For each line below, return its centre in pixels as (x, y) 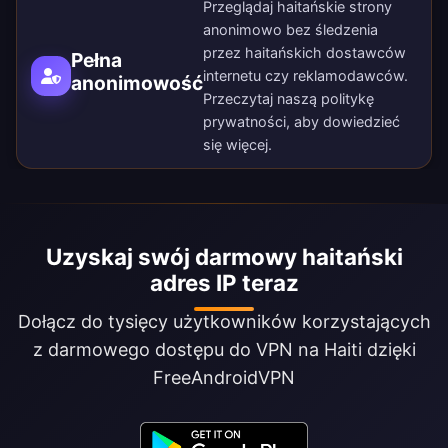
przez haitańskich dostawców (304, 53)
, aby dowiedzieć (343, 122)
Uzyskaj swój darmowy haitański (224, 257)
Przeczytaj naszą (262, 99)
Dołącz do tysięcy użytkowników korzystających (224, 322)
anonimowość (137, 82)
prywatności (244, 122)
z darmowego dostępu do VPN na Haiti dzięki (224, 350)
